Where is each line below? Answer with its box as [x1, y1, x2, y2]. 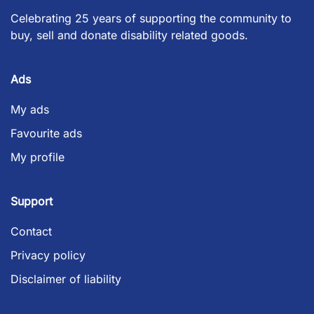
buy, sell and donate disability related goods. [11, 28, 248, 43]
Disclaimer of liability [11, 272, 121, 287]
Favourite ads [11, 126, 82, 141]
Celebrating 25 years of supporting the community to [11, 11, 292, 26]
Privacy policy [11, 248, 86, 263]
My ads [11, 102, 49, 117]
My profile [11, 150, 64, 165]
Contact [11, 224, 52, 239]
